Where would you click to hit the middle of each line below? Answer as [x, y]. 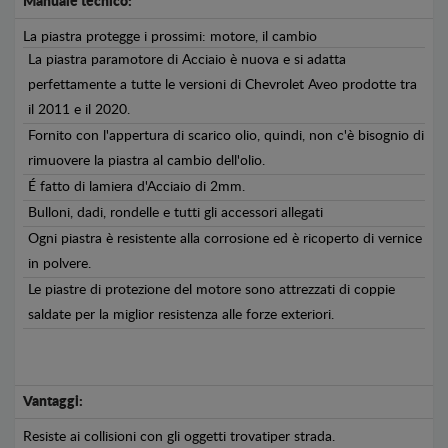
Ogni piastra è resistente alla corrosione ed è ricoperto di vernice [225, 239]
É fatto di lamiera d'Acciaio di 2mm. [136, 187]
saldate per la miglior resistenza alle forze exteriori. [181, 315]
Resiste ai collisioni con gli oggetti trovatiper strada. [179, 437]
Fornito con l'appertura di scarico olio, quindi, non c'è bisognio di [226, 136]
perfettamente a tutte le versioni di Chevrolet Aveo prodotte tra [222, 85]
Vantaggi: [53, 402]
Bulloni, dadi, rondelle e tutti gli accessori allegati [175, 213]
